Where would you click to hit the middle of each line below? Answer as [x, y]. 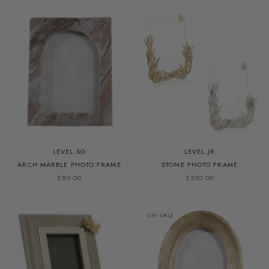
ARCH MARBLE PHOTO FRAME [69, 164]
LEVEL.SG [69, 151]
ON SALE [161, 215]
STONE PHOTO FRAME [200, 164]
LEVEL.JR [200, 151]
